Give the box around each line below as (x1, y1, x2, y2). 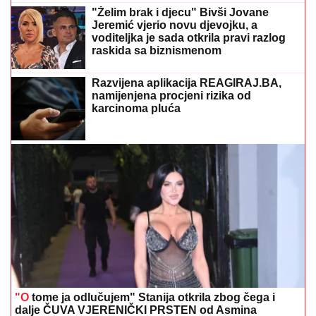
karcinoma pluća (92, 102, 181, 115)
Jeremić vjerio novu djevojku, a (92, 19, 257, 31)
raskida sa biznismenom (92, 44, 221, 56)
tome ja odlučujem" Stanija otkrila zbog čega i (29, 291, 275, 303)
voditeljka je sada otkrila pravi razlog (92, 32, 286, 44)
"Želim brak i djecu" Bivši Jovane (92, 6, 269, 18)
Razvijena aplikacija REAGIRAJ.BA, (92, 77, 281, 90)
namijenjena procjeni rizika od (92, 90, 251, 102)
